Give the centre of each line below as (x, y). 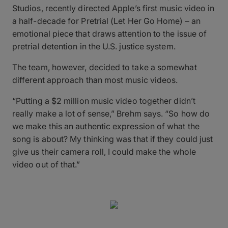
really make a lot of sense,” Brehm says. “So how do (111, 113)
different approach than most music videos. (95, 80)
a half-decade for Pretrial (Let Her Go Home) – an (106, 21)
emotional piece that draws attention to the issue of (110, 33)
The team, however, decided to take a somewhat (105, 67)
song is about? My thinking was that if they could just (113, 139)
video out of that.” (46, 164)
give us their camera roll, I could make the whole (104, 151)
